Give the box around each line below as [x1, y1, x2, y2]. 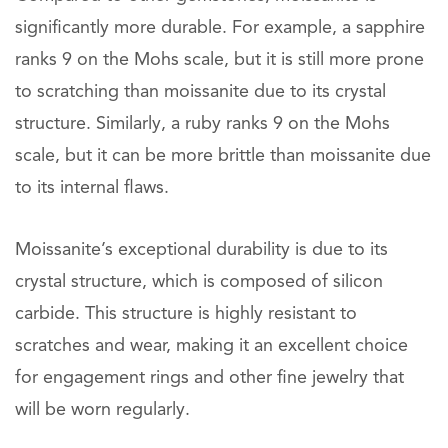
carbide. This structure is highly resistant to [15, 305, 357, 323]
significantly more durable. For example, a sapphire [15, 19, 425, 37]
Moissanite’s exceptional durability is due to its [15, 241, 388, 259]
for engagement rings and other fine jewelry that [15, 369, 404, 387]
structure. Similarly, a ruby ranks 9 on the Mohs [15, 115, 390, 133]
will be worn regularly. [15, 401, 190, 419]
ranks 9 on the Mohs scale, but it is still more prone [15, 51, 424, 69]
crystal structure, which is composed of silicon [15, 273, 383, 291]
